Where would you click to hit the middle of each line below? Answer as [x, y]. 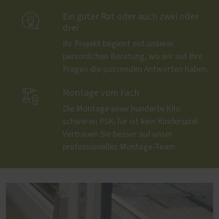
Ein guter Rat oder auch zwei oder [131, 17]
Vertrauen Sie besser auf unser [118, 134]
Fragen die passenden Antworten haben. [136, 69]
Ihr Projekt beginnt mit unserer [118, 44]
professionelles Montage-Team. [120, 147]
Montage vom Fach [101, 93]
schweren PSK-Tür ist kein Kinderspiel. [131, 121]
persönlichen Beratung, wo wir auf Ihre [133, 56]
